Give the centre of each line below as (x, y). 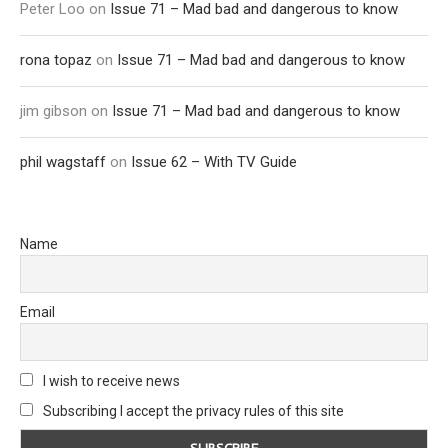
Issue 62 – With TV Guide (214, 161)
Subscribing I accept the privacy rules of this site (193, 410)
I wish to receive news (110, 380)
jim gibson (53, 110)
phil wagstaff (63, 161)
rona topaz (56, 59)
